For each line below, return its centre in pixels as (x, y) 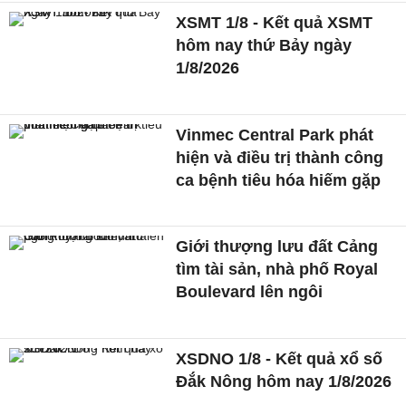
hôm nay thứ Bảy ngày (264, 45)
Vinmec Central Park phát (275, 135)
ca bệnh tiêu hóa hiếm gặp (279, 180)
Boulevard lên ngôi (250, 292)
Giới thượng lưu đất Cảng (277, 247)
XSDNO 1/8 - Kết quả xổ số (280, 358)
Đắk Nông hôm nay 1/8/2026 (284, 381)
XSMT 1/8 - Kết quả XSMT (275, 22)
